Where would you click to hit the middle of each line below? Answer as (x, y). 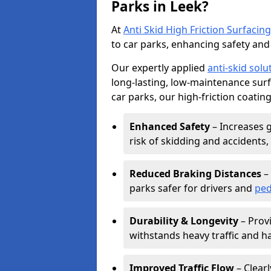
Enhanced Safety (170, 126)
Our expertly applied (159, 68)
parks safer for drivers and (192, 188)
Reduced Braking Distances (195, 174)
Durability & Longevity (184, 221)
